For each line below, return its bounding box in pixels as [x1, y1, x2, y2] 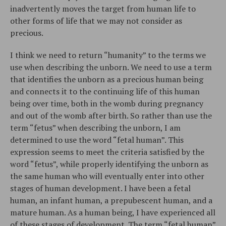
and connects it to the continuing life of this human [10, 85, 200, 97]
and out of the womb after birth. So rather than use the [10, 109, 212, 121]
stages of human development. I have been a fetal [10, 182, 191, 194]
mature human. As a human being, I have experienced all [10, 206, 215, 218]
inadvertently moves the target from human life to [10, 3, 196, 14]
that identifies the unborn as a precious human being [10, 73, 203, 85]
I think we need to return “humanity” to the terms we [10, 49, 206, 61]
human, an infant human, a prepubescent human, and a [10, 194, 212, 206]
